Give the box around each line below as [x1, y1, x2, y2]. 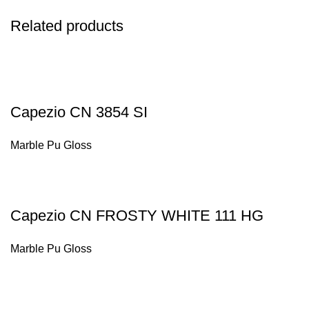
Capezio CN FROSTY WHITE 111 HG [10, 207, 263, 224]
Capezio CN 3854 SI [10, 103, 148, 121]
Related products [10, 17, 123, 34]
